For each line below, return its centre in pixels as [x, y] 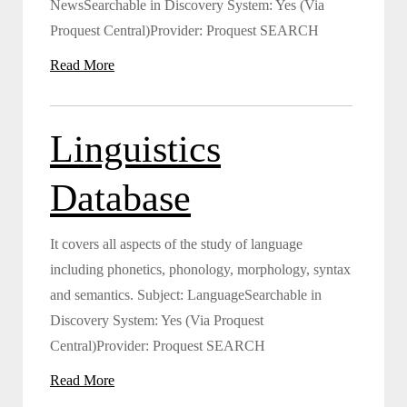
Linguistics [135, 149]
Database [120, 198]
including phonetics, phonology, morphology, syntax [200, 269]
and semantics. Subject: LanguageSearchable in [186, 294]
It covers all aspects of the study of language [176, 243]
